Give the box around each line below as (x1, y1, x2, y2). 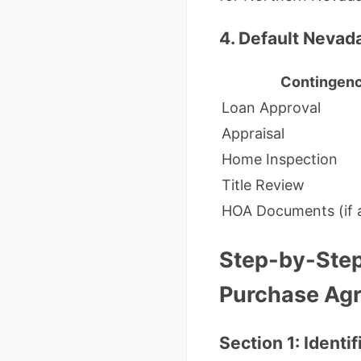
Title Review (222, 176, 305, 193)
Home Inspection (222, 150, 338, 168)
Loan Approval (222, 98, 321, 116)
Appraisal (222, 124, 284, 142)
